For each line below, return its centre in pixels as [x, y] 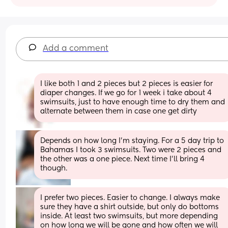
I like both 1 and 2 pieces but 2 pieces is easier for [127, 84]
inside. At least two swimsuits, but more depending [129, 216]
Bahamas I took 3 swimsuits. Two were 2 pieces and [131, 150]
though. [54, 168]
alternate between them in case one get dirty [119, 111]
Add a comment [76, 49]
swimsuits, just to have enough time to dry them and [133, 102]
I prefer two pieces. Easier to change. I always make [130, 198]
